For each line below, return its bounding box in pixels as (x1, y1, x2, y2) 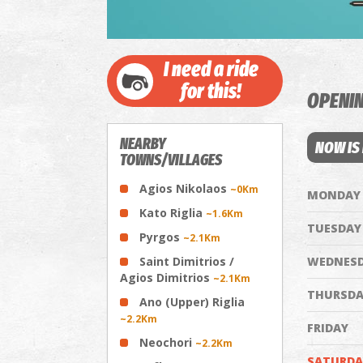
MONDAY (306, 186, 361, 203)
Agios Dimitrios (120, 269, 213, 285)
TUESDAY (306, 220, 361, 236)
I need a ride (163, 57, 258, 82)
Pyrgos (139, 228, 183, 245)
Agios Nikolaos (139, 180, 230, 196)
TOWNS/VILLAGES (120, 150, 222, 169)
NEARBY (120, 134, 166, 153)
